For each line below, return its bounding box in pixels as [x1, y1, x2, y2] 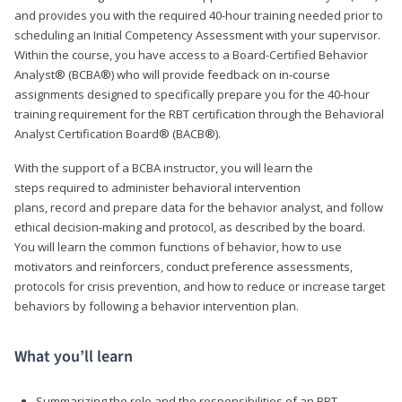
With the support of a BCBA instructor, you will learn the [14, 159, 313, 176]
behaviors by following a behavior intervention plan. [14, 297, 299, 314]
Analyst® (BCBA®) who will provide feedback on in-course [14, 66, 330, 83]
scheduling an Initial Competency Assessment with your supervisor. [14, 26, 380, 43]
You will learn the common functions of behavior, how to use [14, 238, 342, 255]
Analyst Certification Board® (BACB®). [14, 125, 221, 142]
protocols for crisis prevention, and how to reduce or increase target [14, 277, 385, 294]
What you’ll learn [14, 345, 133, 368]
